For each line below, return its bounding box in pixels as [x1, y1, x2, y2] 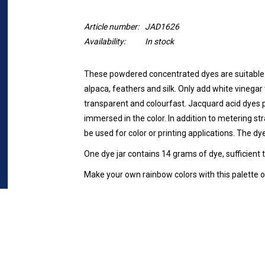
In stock [144, 37, 174, 46]
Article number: [83, 22, 139, 31]
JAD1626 [144, 22, 179, 31]
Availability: [83, 37, 125, 46]
